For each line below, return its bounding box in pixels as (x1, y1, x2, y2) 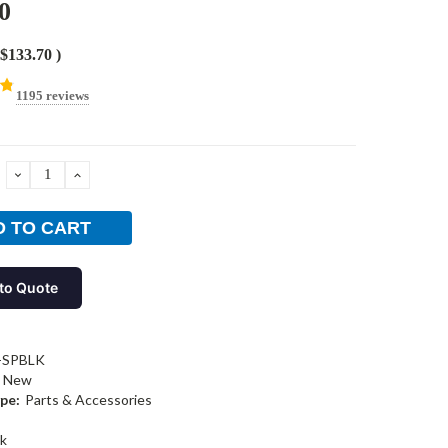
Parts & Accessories (24, 390, 152, 408)
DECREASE (11, 164, 111, 184)
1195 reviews (15, 87, 89, 103)
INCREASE (71, 164, 164, 184)
